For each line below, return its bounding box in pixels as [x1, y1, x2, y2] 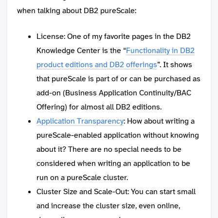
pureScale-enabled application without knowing [36, 130, 199, 141]
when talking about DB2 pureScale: [17, 5, 136, 16]
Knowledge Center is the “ [36, 45, 126, 56]
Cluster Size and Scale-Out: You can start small [36, 186, 196, 197]
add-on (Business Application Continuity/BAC [36, 88, 191, 98]
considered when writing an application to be [36, 158, 190, 169]
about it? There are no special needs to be [36, 144, 182, 155]
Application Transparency [36, 116, 124, 127]
